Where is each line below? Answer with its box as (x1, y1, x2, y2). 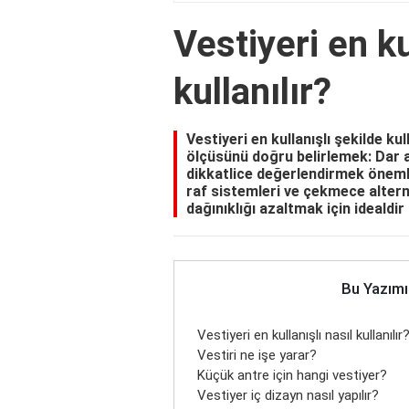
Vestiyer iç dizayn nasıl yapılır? (197, 387, 379, 404)
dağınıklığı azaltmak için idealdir (186, 200, 404, 218)
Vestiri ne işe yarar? (197, 347, 317, 364)
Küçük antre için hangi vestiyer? (197, 367, 387, 384)
